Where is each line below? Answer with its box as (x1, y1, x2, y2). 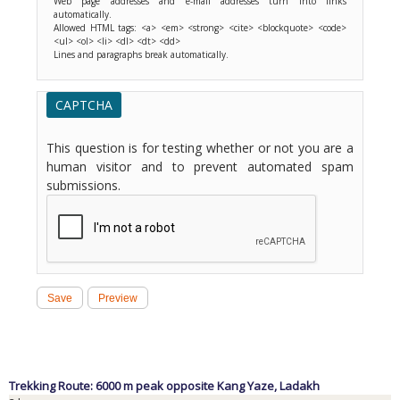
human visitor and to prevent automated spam (46, 158, 354, 176)
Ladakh (279, 378, 320, 395)
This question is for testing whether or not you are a (46, 139, 354, 157)
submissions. (46, 177, 121, 195)
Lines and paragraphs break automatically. (54, 48, 229, 62)
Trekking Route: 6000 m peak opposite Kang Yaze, (9, 378, 279, 395)
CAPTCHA (55, 96, 112, 114)
